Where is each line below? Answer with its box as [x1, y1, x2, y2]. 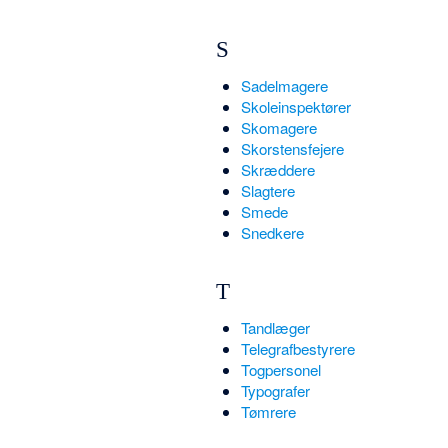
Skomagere [240, 117, 317, 139]
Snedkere [240, 222, 304, 244]
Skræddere [240, 159, 315, 181]
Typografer [240, 379, 310, 401]
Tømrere [240, 400, 296, 422]
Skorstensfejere [240, 138, 344, 160]
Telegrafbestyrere [240, 337, 355, 359]
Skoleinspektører [240, 96, 351, 118]
